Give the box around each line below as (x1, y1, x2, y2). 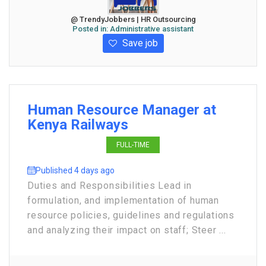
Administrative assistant (110, 24, 194, 33)
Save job (119, 37, 158, 49)
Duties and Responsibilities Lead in (27, 180, 192, 191)
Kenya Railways (27, 116, 128, 133)
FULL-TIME (116, 141, 150, 149)
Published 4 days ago (36, 166, 115, 175)
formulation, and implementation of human (27, 195, 219, 206)
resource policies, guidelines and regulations (27, 210, 235, 221)
